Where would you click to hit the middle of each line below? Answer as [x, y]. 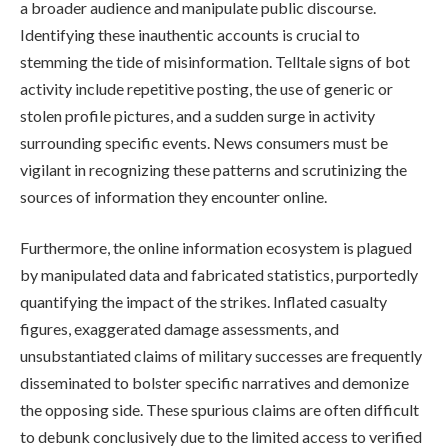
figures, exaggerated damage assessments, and [179, 329]
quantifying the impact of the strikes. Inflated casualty [203, 302]
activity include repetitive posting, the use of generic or [206, 88]
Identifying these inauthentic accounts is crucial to [190, 34]
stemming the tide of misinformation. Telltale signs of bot [215, 61]
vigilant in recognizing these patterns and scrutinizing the [213, 169]
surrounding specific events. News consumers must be [204, 142]
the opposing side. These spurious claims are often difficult [219, 410]
